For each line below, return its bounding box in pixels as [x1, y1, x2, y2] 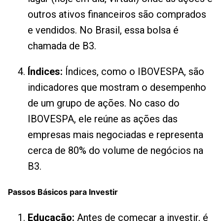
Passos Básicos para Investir [8, 187, 118, 197]
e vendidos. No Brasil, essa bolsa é [28, 24, 179, 36]
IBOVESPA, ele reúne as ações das [28, 113, 178, 125]
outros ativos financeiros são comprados [28, 8, 206, 20]
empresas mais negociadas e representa [28, 129, 203, 141]
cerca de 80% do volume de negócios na [28, 145, 203, 156]
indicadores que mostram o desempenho [28, 81, 206, 93]
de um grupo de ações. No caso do [28, 97, 180, 109]
